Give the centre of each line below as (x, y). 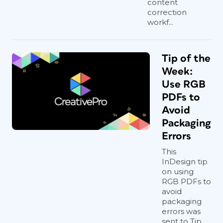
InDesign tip (185, 162)
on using (178, 171)
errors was (181, 211)
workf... (160, 22)
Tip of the (186, 58)
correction (167, 12)
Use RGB (184, 84)
